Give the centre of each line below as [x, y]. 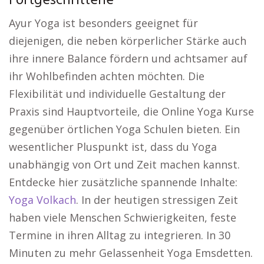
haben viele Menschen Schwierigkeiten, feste [123, 217]
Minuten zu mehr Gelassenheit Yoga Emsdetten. [131, 253]
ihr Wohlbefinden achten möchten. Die [107, 76]
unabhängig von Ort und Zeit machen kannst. [124, 164]
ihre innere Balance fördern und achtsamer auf [128, 58]
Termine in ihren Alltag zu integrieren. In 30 [120, 235]
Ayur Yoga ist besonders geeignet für [103, 23]
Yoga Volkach [42, 200]
